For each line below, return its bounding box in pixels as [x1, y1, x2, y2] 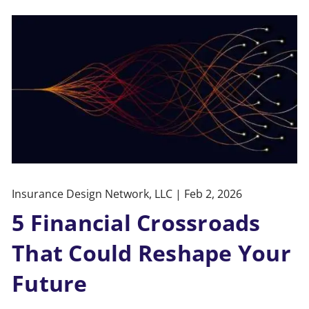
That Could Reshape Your [12, 238, 291, 268]
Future [12, 268, 88, 299]
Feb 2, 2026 [184, 186, 243, 202]
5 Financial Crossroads [12, 208, 261, 238]
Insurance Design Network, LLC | [12, 186, 185, 202]
